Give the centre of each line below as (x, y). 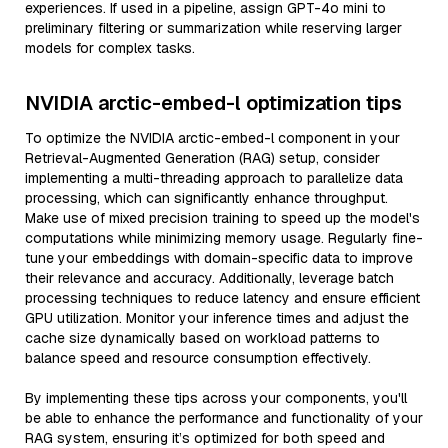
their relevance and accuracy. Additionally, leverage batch (209, 278)
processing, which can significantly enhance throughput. (206, 198)
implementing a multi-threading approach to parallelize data (214, 178)
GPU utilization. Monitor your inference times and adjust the (217, 318)
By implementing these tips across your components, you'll (216, 398)
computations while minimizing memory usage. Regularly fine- (224, 238)
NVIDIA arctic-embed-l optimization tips (213, 103)
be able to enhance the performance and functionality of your (224, 418)
